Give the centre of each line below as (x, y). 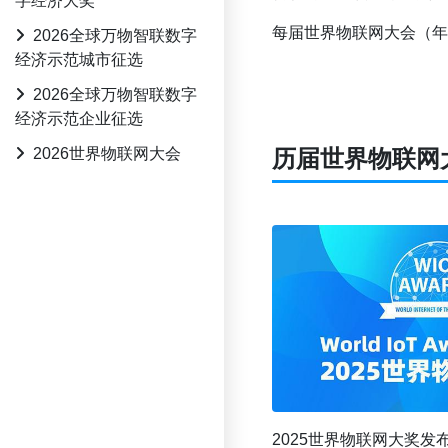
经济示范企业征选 (79, 118)
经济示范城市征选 (79, 59)
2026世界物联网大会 (107, 153)
